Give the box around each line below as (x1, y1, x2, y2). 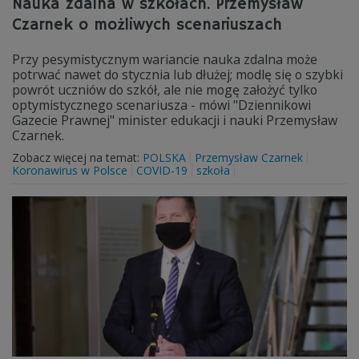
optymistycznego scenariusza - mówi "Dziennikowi (12, 96, 311, 114)
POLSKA (143, 150, 186, 165)
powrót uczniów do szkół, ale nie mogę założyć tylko (12, 81, 317, 99)
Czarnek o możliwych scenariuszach (12, 15, 282, 35)
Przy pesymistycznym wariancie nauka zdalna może (12, 50, 317, 68)
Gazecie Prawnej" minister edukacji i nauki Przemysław (12, 111, 337, 129)
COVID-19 (136, 163, 188, 178)
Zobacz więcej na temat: (12, 150, 143, 165)
